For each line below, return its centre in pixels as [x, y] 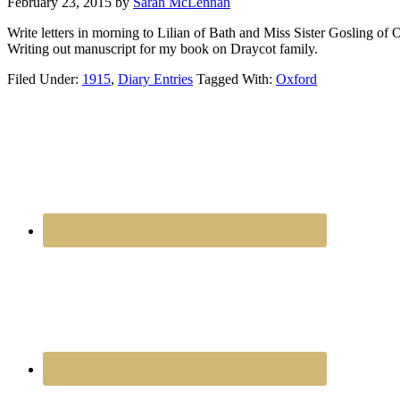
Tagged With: [236, 79]
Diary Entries [155, 79]
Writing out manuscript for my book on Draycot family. [162, 48]
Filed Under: [45, 79]
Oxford [296, 79]
